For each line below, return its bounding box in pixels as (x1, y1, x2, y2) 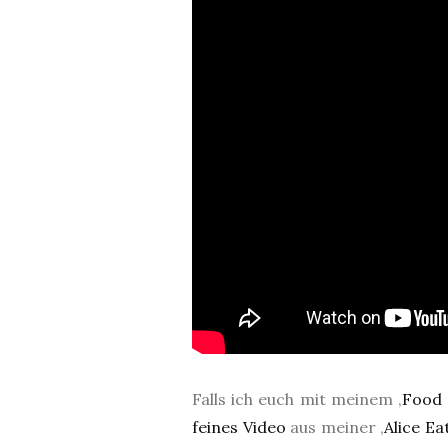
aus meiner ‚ (285, 417, 385, 437)
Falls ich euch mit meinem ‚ (192, 389, 402, 409)
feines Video (192, 417, 286, 437)
